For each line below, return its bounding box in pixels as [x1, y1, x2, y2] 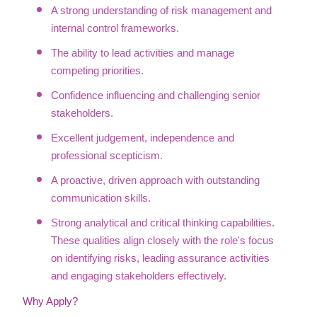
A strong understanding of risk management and [51, 5, 272, 16]
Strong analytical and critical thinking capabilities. [51, 217, 275, 229]
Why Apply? [23, 296, 78, 307]
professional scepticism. [51, 150, 163, 161]
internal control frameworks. [51, 23, 179, 34]
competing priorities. [51, 65, 144, 76]
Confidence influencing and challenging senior [51, 90, 260, 101]
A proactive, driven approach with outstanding [51, 175, 260, 186]
